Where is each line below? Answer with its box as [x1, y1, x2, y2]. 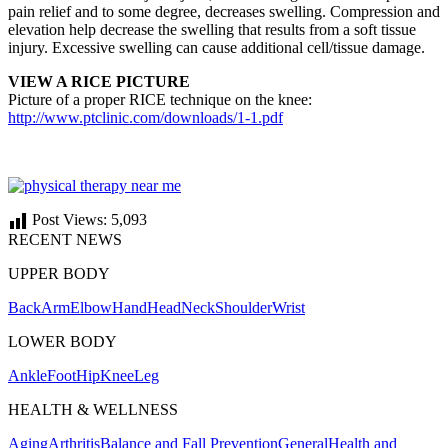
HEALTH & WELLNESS [8, 401, 178, 419]
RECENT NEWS [8, 231, 122, 249]
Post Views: [32, 211, 107, 229]
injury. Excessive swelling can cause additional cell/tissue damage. [8, 39, 425, 57]
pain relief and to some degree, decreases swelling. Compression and [8, 3, 440, 21]
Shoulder [215, 299, 272, 317]
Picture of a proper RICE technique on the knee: [8, 91, 312, 109]
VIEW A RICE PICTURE [8, 73, 190, 91]
